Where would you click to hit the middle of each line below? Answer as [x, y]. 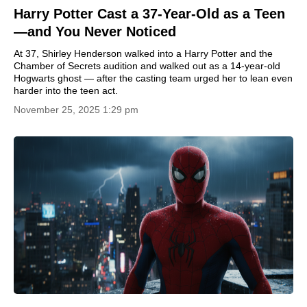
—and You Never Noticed [95, 32]
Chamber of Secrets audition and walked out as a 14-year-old [147, 66]
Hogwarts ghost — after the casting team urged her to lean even [153, 78]
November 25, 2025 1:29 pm [76, 110]
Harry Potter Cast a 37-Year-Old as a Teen [149, 14]
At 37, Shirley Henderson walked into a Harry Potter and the [143, 53]
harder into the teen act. [66, 90]
